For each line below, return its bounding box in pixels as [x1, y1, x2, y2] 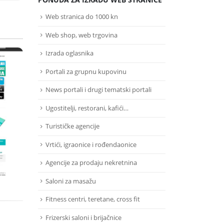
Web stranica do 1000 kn [45, 12, 118, 21]
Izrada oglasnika [45, 48, 93, 58]
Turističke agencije [45, 121, 99, 131]
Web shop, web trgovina [45, 30, 117, 39]
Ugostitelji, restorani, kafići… [45, 103, 128, 112]
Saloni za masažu [45, 176, 96, 185]
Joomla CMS [75, 113, 115, 123]
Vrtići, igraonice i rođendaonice [45, 139, 136, 149]
